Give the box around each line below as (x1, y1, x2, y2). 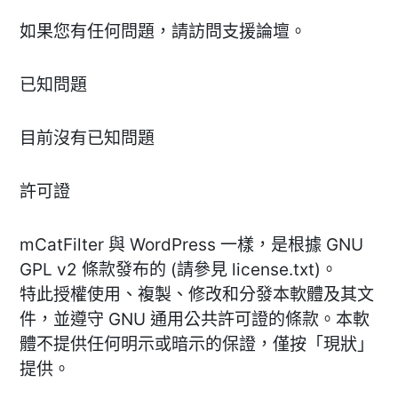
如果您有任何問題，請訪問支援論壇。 (20, 20, 306, 42)
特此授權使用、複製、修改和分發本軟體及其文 (20, 283, 374, 305)
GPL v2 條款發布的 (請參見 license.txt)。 (20, 259, 338, 280)
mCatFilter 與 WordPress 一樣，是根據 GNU (20, 234, 363, 255)
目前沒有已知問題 (20, 127, 155, 148)
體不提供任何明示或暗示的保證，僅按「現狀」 (20, 333, 374, 354)
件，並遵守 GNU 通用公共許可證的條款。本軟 (20, 308, 370, 330)
